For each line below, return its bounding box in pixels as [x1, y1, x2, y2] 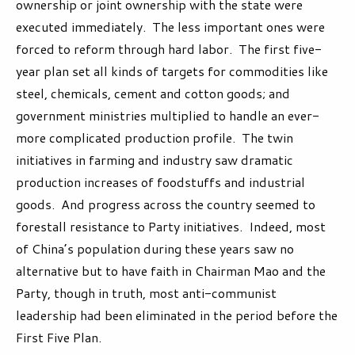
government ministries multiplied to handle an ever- [16, 106, 319, 125]
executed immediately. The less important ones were [16, 17, 325, 36]
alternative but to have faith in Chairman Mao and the [16, 261, 326, 281]
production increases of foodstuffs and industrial [16, 173, 305, 192]
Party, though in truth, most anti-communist [16, 284, 277, 303]
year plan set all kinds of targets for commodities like [16, 62, 328, 81]
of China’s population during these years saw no [16, 239, 294, 258]
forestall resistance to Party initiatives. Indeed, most [16, 217, 326, 236]
